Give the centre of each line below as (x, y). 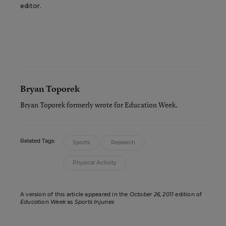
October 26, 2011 (152, 194)
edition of (188, 194)
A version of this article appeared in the (75, 194)
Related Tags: (38, 141)
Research (123, 143)
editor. (31, 6)
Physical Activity (95, 163)
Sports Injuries (94, 202)
